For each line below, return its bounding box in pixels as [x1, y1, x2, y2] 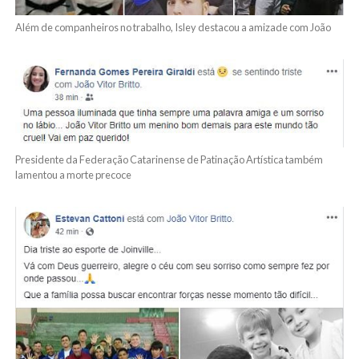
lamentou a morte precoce [14, 168, 131, 182]
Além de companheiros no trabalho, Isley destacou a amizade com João [14, 21, 331, 34]
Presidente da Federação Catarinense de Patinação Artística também [14, 153, 323, 167]
